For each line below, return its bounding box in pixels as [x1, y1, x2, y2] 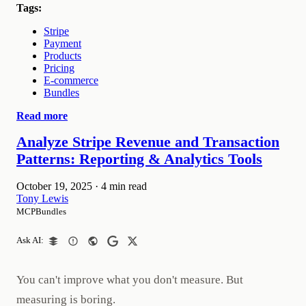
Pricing [44, 61, 74, 74]
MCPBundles [16, 206, 66, 217]
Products [44, 49, 81, 61]
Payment [44, 37, 81, 49]
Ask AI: [16, 236, 44, 246]
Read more [16, 109, 68, 122]
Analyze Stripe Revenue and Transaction [16, 134, 279, 151]
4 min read [101, 180, 147, 193]
